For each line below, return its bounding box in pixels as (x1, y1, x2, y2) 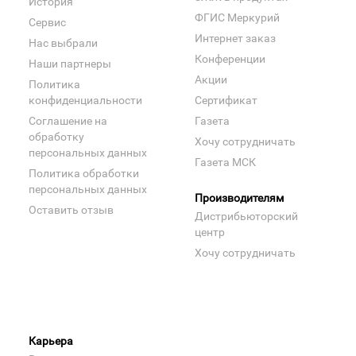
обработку (29, 130, 84, 143)
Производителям (195, 191, 284, 204)
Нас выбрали (29, 36, 98, 49)
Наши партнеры (29, 56, 111, 70)
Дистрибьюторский (195, 209, 298, 222)
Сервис (29, 15, 66, 29)
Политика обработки (29, 166, 139, 180)
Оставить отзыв (29, 203, 114, 216)
